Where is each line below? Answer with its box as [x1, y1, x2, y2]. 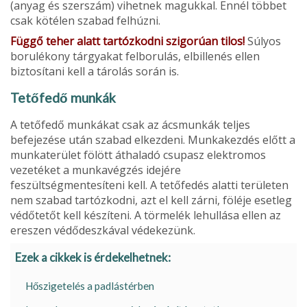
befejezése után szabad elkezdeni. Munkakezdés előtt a [10, 132, 295, 147]
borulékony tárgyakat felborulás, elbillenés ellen [10, 49, 260, 64]
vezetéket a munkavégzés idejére [10, 162, 181, 177]
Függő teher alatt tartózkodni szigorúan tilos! [10, 34, 245, 49]
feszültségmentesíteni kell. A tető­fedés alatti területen [10, 177, 288, 193]
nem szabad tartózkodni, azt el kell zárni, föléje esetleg [10, 193, 292, 208]
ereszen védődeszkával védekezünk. [10, 223, 195, 238]
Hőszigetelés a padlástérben [25, 280, 154, 292]
